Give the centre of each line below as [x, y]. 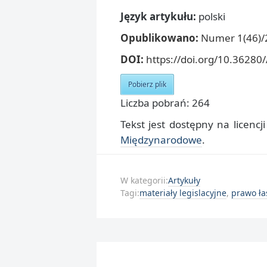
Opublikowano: [159, 38]
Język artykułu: [159, 17]
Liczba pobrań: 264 [165, 103]
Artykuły [184, 180]
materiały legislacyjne [183, 193]
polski [212, 17]
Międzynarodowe [161, 139]
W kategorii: [144, 180]
